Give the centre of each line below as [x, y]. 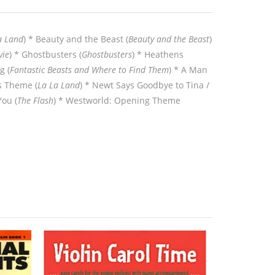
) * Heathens [157, 54]
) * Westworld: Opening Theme [117, 100]
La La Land [58, 85]
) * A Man [188, 69]
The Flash [35, 100]
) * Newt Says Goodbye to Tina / [144, 85]
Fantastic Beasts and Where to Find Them [89, 69]
